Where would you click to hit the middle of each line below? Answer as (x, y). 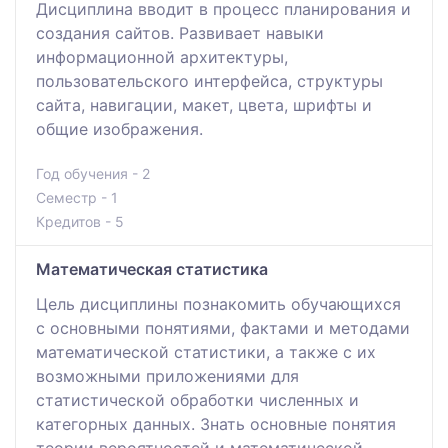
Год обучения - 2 (93, 173)
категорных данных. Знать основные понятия (216, 423)
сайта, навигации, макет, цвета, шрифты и (204, 104)
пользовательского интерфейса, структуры (209, 80)
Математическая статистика (152, 268)
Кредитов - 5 (80, 221)
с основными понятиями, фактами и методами (223, 327)
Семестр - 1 (77, 197)
